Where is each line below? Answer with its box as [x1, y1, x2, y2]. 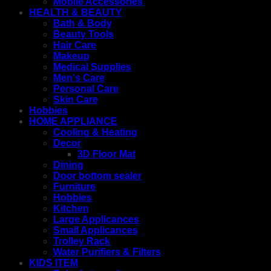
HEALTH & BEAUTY [29, 7, 122, 18]
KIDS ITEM [29, 258, 78, 269]
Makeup [53, 51, 90, 62]
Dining [53, 160, 83, 171]
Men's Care [53, 73, 105, 83]
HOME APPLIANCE [29, 116, 117, 127]
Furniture [53, 181, 96, 192]
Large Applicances [53, 214, 139, 225]
